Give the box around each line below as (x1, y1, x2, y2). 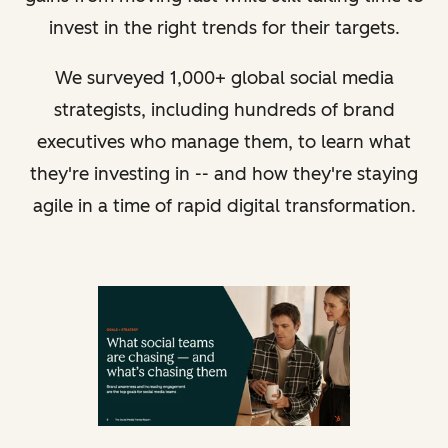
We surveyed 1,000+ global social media (54, 66, 394, 89)
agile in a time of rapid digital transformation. (32, 194, 416, 217)
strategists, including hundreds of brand (53, 98, 395, 121)
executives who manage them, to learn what (37, 130, 411, 153)
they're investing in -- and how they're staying (30, 162, 418, 185)
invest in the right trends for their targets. (48, 16, 400, 39)
